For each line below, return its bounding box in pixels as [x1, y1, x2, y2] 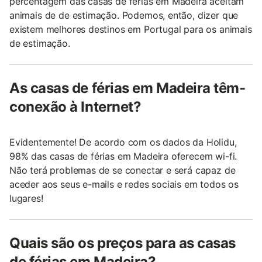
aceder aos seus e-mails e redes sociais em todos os [9, 178, 239, 190]
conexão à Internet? [9, 98, 142, 115]
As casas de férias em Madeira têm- [9, 79, 246, 96]
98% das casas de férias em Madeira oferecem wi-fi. [9, 150, 237, 162]
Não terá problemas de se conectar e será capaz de [9, 164, 236, 176]
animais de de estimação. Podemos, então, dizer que [9, 9, 239, 21]
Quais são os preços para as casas [9, 234, 236, 251]
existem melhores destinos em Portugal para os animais [9, 23, 252, 35]
